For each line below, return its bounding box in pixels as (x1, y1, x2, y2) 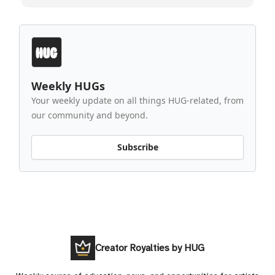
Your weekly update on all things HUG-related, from (31, 94, 244, 106)
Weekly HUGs (31, 78, 105, 93)
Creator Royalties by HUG (95, 242, 204, 254)
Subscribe (117, 141, 158, 153)
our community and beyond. (31, 109, 148, 121)
